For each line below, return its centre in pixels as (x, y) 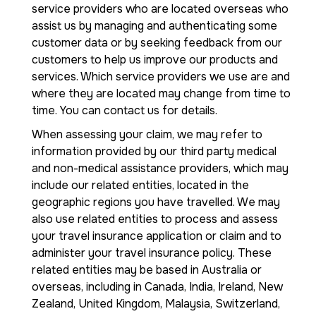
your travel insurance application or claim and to (157, 236)
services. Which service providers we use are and (161, 77)
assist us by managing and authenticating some (154, 26)
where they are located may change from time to (161, 93)
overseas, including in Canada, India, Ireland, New (157, 287)
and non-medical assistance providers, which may (160, 168)
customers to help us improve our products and (155, 60)
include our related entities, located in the (140, 185)
